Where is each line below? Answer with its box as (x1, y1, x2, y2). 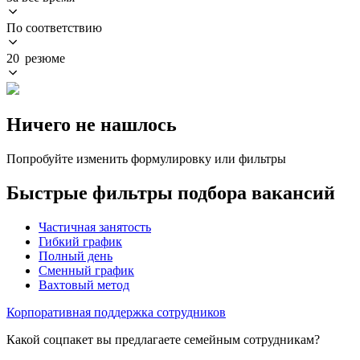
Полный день (39, 248, 112, 263)
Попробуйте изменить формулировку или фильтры (6, 151, 286, 166)
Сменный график (39, 263, 134, 277)
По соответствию (6, 20, 102, 35)
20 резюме (6, 51, 65, 65)
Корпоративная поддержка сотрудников (6, 305, 226, 319)
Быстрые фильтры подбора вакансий (6, 182, 335, 203)
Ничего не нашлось (6, 113, 177, 135)
